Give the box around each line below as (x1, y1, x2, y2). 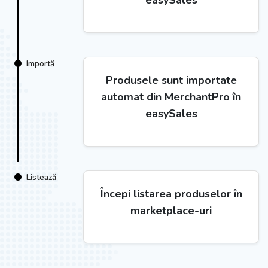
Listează (26, 171, 56, 183)
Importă (26, 57, 54, 69)
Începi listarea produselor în (100, 187, 242, 201)
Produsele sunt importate (105, 73, 237, 87)
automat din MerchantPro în (101, 90, 241, 104)
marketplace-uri (130, 203, 212, 218)
